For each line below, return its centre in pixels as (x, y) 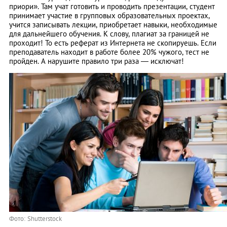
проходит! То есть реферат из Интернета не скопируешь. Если (113, 43)
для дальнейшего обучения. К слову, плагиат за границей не (109, 34)
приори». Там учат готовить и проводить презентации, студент (112, 7)
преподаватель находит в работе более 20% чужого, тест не (109, 52)
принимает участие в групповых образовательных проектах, (109, 16)
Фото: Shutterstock (35, 219)
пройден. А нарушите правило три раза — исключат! (97, 61)
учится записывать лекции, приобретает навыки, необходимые (113, 25)
